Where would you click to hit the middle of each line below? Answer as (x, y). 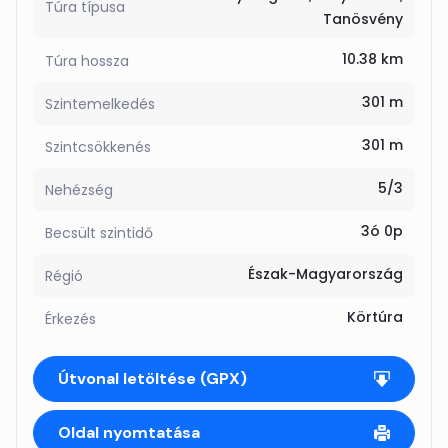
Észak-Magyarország (325, 274)
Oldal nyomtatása (129, 432)
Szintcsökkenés (98, 147)
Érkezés (70, 319)
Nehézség (79, 190)
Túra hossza (87, 61)
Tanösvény (363, 19)
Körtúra (375, 317)
